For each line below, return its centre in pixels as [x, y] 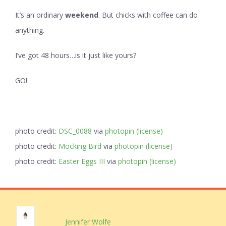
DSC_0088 [75, 131]
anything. [30, 30]
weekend [82, 15]
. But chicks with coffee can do [148, 15]
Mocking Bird [80, 146]
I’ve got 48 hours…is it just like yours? [76, 55]
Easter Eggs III [82, 161]
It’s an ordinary [40, 15]
